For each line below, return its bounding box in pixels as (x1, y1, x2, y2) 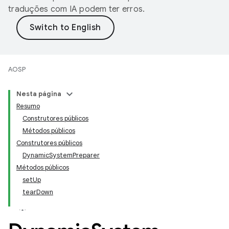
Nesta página (16, 89, 61, 98)
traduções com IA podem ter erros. (8, 4, 145, 14)
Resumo (16, 102, 40, 110)
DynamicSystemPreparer (22, 151, 100, 159)
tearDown (22, 188, 53, 196)
